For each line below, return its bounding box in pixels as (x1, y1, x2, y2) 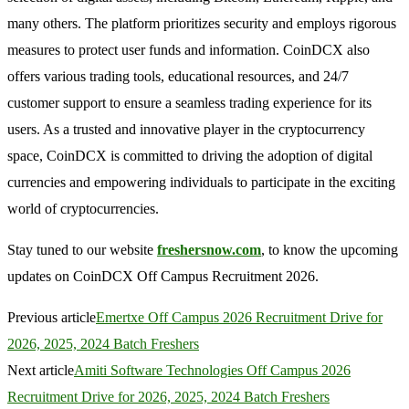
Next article (7, 362, 74, 379)
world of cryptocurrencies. (7, 201, 159, 217)
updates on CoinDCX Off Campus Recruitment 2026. (7, 268, 319, 285)
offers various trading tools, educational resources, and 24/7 (7, 68, 349, 85)
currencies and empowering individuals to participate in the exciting (7, 174, 395, 191)
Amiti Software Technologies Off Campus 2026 (74, 362, 351, 379)
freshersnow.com (157, 242, 261, 258)
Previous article (7, 309, 96, 326)
